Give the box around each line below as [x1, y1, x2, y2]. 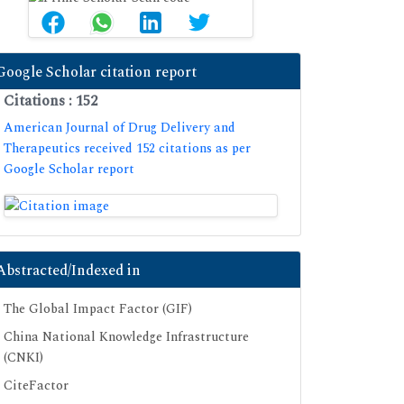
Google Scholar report [4, 159, 134, 179]
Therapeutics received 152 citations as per [4, 138, 251, 158]
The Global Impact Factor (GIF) [4, 299, 192, 319]
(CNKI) [4, 348, 43, 368]
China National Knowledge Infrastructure [4, 327, 249, 347]
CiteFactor [4, 376, 69, 396]
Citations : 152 [4, 89, 97, 112]
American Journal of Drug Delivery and [4, 117, 235, 137]
